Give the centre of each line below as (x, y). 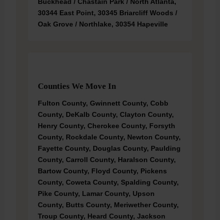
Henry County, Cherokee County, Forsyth (106, 126)
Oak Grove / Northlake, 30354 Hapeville (103, 24)
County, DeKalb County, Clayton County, (106, 115)
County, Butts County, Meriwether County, (108, 205)
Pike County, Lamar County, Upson (96, 194)
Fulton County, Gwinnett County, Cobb (103, 103)
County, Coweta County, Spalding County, (108, 182)
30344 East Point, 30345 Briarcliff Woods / (107, 13)
